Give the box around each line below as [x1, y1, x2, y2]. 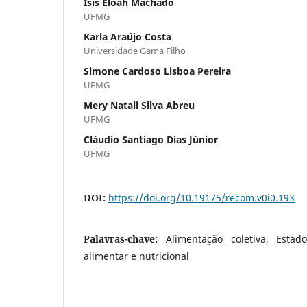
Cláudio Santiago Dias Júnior [84, 132, 218, 146]
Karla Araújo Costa [84, 29, 171, 43]
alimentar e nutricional [84, 249, 189, 262]
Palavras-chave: [84, 232, 166, 245]
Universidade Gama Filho [84, 44, 186, 57]
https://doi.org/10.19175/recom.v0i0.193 [108, 191, 295, 204]
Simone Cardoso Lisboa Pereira [84, 64, 231, 77]
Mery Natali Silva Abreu [84, 98, 195, 112]
